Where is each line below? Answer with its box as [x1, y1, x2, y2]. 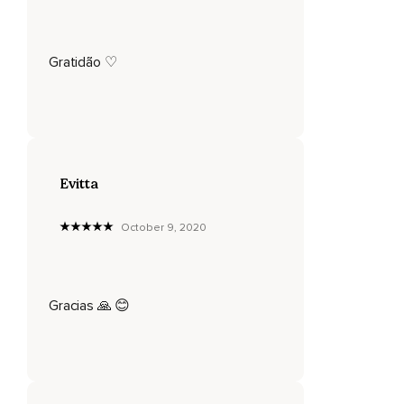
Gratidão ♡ [49, 52, 117, 71]
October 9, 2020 [121, 220, 207, 234]
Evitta [60, 174, 98, 192]
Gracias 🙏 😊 [49, 296, 131, 315]
